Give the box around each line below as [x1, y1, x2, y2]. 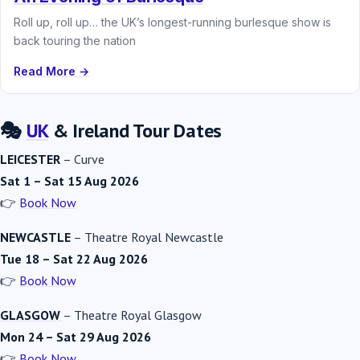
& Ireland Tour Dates [48, 117, 223, 143]
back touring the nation [14, 33, 136, 47]
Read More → [14, 63, 89, 78]
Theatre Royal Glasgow [74, 306, 202, 323]
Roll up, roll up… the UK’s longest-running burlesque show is [14, 14, 331, 29]
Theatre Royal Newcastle [84, 228, 223, 245]
